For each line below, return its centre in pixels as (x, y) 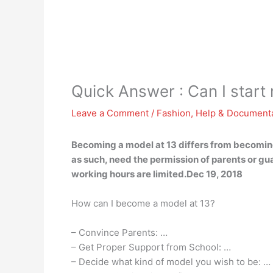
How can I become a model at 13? (143, 203)
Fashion (174, 113)
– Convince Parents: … (119, 232)
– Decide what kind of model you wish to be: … (171, 262)
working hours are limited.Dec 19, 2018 (157, 174)
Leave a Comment (110, 113)
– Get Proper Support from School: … (151, 247)
